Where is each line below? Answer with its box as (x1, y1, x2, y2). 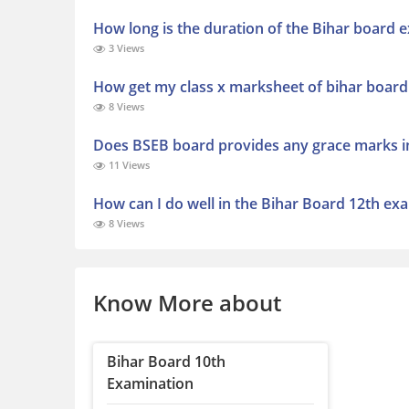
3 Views (106, 41, 144, 56)
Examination (107, 373, 194, 394)
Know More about (93, 288, 281, 319)
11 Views (106, 158, 150, 173)
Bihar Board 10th (107, 351, 225, 372)
